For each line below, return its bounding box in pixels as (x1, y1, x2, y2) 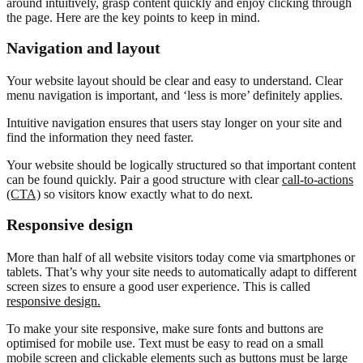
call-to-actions (282, 172, 353, 186)
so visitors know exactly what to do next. (41, 186, 253, 201)
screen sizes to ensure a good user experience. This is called (6, 279, 310, 293)
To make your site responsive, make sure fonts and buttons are (6, 321, 323, 335)
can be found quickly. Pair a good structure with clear (6, 172, 282, 186)
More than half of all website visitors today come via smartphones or (6, 250, 355, 264)
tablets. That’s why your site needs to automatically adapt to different (6, 264, 357, 279)
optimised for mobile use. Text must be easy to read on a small (6, 335, 323, 350)
